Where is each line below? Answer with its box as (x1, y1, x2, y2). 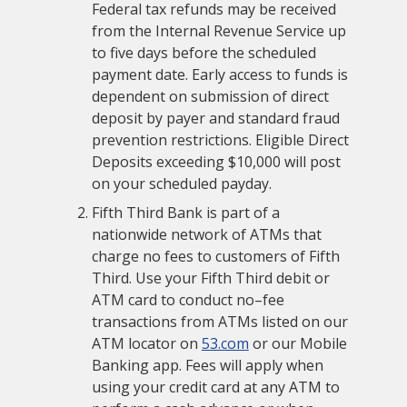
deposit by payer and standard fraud (91, 107, 340, 128)
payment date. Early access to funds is (91, 64, 348, 84)
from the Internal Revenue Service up (91, 20, 346, 41)
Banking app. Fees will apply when (91, 354, 323, 375)
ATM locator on (91, 333, 202, 353)
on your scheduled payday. (91, 173, 272, 194)
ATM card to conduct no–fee (91, 289, 284, 310)
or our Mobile (248, 333, 347, 353)
